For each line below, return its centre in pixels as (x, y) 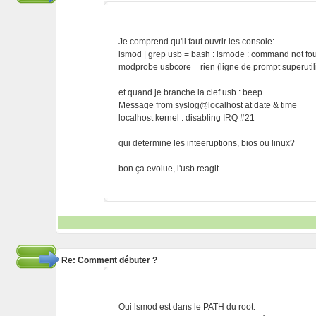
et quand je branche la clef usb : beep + (194, 92)
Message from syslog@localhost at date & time (208, 105)
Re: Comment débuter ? (109, 260)
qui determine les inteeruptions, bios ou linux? (207, 143)
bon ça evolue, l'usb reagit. (170, 169)
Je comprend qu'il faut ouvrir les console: (197, 42)
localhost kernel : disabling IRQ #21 (187, 118)
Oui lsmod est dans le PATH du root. (187, 307)
